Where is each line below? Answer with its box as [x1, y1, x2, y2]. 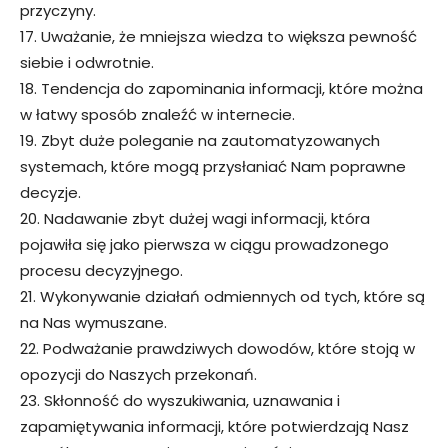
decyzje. [20, 181, 81, 203]
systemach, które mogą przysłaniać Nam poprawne [20, 155, 406, 177]
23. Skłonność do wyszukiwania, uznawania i [20, 389, 340, 411]
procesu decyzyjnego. [20, 259, 183, 281]
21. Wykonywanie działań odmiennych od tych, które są [20, 285, 425, 307]
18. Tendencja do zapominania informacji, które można [20, 77, 423, 99]
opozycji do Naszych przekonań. [20, 363, 257, 385]
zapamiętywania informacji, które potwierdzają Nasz [20, 415, 409, 437]
